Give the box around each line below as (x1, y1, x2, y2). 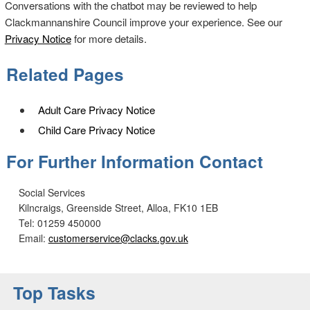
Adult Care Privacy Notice (37, 102, 155, 117)
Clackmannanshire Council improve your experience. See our (4, 15, 282, 30)
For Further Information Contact (6, 149, 263, 173)
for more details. (71, 31, 147, 46)
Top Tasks (13, 280, 95, 305)
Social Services (18, 185, 85, 199)
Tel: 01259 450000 (18, 215, 101, 230)
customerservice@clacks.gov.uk (48, 230, 188, 245)
